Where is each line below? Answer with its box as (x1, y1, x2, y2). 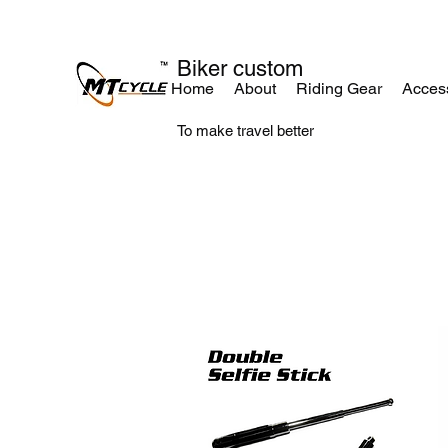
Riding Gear (296, 79, 382, 98)
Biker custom (177, 56, 303, 81)
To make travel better (177, 122, 314, 139)
